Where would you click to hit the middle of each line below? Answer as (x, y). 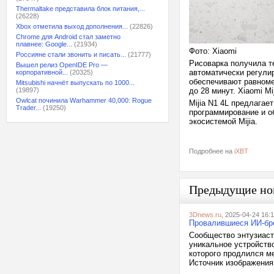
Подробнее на (212, 151)
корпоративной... (42, 72)
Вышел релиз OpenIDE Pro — (62, 65)
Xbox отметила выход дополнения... (72, 26)
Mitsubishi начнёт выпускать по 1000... (75, 83)
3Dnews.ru (205, 215)
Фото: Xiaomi (213, 51)
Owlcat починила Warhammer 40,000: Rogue (84, 100)
